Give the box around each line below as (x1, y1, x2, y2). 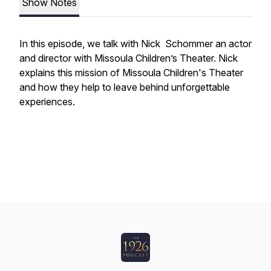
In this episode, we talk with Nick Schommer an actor (19, 38, 252, 50)
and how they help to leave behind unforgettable (19, 81, 230, 93)
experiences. (19, 96, 77, 108)
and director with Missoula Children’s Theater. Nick (19, 52, 238, 64)
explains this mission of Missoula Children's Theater (19, 67, 243, 79)
